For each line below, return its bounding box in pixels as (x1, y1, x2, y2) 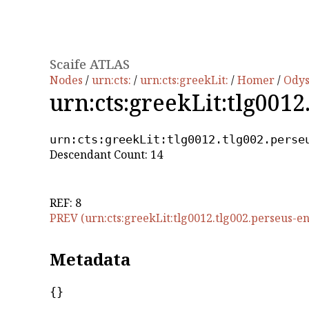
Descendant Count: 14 (50, 147, 163, 163)
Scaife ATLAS (50, 55, 130, 72)
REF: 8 (50, 195, 81, 211)
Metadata (50, 248, 130, 271)
